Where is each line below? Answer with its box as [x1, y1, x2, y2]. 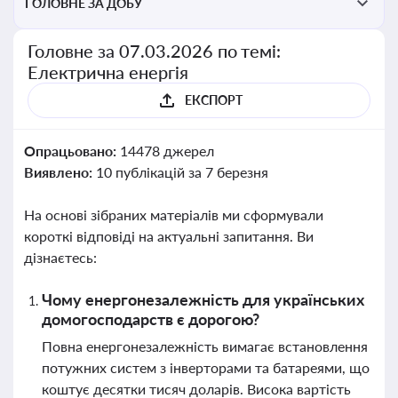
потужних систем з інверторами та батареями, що [42, 359, 370, 376]
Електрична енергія [28, 61, 188, 83]
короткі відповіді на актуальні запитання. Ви [24, 227, 314, 244]
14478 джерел [119, 142, 214, 159]
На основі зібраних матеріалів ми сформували [24, 206, 323, 223]
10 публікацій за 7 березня [95, 163, 268, 180]
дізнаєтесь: [24, 249, 97, 266]
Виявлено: [24, 163, 96, 180]
